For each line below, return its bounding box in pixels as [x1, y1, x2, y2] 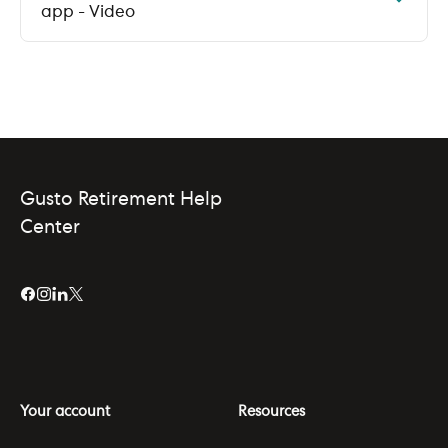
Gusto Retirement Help [20, 191, 222, 210]
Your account [20, 404, 110, 419]
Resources [238, 404, 305, 419]
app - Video [41, 4, 135, 20]
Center [20, 219, 80, 238]
